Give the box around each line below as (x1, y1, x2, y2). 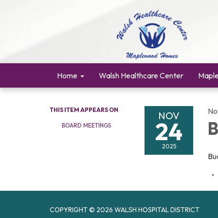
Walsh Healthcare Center (99, 71, 183, 80)
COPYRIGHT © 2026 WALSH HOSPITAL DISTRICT (50, 205, 200, 214)
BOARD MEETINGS (62, 122, 111, 129)
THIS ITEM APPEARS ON (50, 106, 118, 113)
